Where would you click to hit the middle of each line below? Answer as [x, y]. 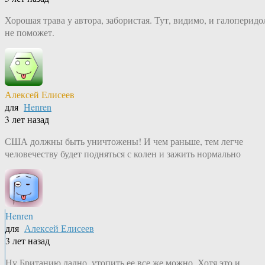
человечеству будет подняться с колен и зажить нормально [123, 154]
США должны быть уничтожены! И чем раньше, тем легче [124, 141]
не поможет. [30, 33]
